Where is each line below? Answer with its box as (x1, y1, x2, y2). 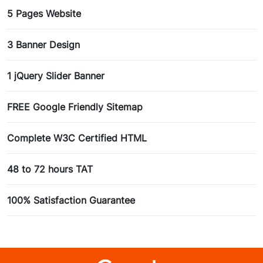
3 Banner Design (7, 39, 80, 51)
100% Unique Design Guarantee (7, 225, 147, 238)
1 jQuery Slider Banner (7, 70, 104, 82)
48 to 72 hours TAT (7, 163, 93, 176)
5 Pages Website (7, 8, 81, 20)
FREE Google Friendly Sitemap (7, 101, 143, 113)
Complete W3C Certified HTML (7, 132, 147, 144)
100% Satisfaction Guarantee (7, 194, 135, 207)
